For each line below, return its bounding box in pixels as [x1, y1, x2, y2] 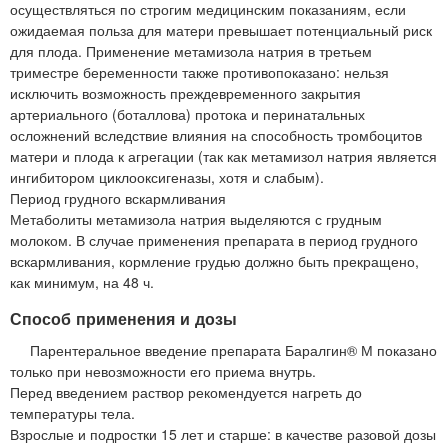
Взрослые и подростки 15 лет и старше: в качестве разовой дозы [10, 423, 436, 444]
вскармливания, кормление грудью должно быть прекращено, [10, 251, 419, 272]
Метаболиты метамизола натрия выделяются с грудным [10, 209, 382, 230]
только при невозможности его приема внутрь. [10, 360, 316, 381]
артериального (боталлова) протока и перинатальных [10, 104, 365, 125]
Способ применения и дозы [10, 307, 237, 331]
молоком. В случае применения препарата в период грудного [10, 230, 418, 251]
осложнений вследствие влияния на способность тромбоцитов [10, 125, 422, 146]
